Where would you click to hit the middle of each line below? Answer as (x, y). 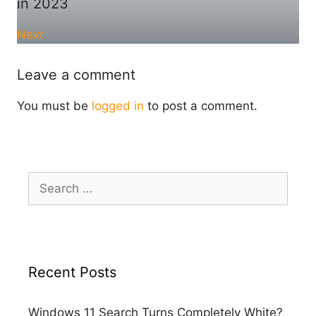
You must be (54, 105)
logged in (118, 105)
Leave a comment (76, 74)
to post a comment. (201, 105)
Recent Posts (72, 273)
